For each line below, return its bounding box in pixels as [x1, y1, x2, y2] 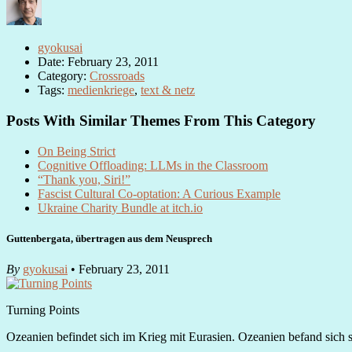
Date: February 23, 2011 [38, 55, 159, 69]
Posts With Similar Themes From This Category [6, 112, 316, 130]
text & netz [141, 83, 195, 97]
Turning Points [6, 303, 79, 317]
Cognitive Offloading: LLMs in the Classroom [38, 158, 268, 172]
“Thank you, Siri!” [38, 172, 130, 186]
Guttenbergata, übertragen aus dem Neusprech [6, 233, 212, 245]
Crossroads [90, 69, 145, 83]
